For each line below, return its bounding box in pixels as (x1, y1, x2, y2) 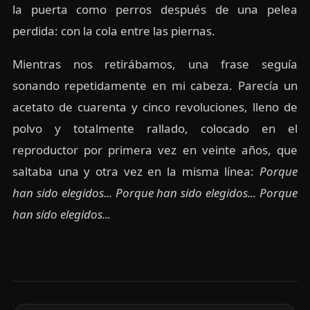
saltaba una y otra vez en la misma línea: (12, 163, 260, 180)
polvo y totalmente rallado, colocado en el (12, 120, 298, 137)
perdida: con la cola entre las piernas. (12, 23, 215, 39)
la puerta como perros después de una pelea (12, 1, 298, 18)
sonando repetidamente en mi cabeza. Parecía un (12, 77, 298, 94)
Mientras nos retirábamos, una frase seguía (12, 56, 298, 73)
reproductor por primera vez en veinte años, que (12, 142, 298, 158)
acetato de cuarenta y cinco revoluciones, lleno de (12, 99, 298, 116)
